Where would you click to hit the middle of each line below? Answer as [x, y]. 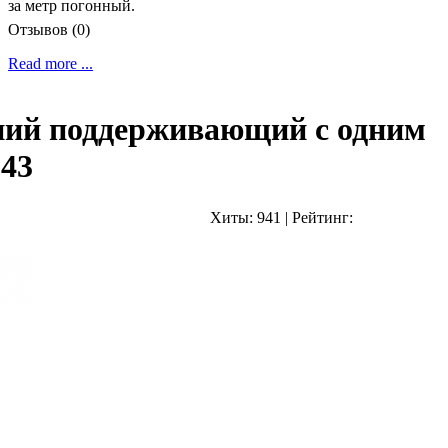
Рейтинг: [322, 217]
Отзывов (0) [49, 30]
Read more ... [50, 64]
